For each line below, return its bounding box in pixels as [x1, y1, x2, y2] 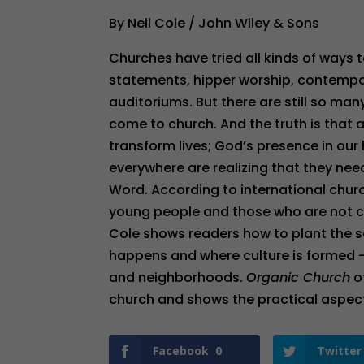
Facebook [153, 343, 210, 358]
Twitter [317, 343, 362, 358]
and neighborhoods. [109, 268, 247, 287]
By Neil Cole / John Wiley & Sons [109, 14, 320, 32]
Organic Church [246, 268, 351, 287]
